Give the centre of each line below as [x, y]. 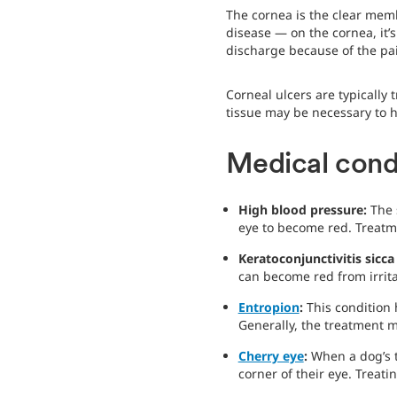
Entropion [269, 307]
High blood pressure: [304, 210]
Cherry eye [271, 356]
